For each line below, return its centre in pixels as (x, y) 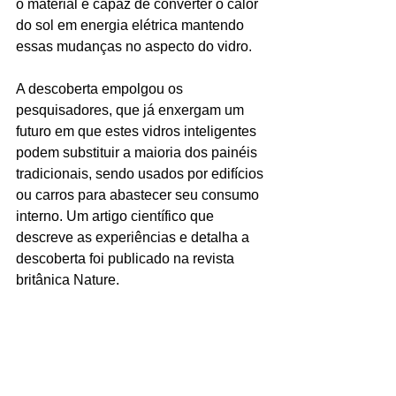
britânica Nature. (68, 280)
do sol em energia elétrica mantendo (132, 26)
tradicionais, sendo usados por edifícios (141, 174)
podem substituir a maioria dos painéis (138, 153)
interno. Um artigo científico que (117, 217)
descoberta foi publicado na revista (127, 259)
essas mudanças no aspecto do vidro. (134, 47)
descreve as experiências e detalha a (134, 238)
